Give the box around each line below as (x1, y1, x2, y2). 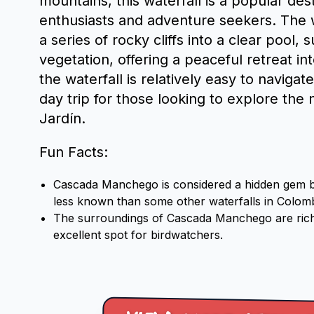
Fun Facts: (39, 143, 108, 161)
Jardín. (39, 109, 86, 127)
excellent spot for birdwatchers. (53, 227, 223, 242)
